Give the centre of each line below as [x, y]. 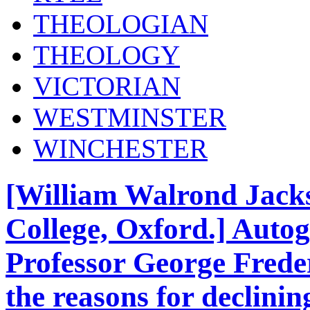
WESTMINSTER [130, 118]
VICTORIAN [107, 86]
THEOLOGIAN [121, 24]
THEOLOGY [107, 55]
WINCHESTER [120, 149]
